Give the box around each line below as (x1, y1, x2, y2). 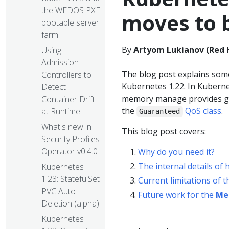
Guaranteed (139, 107, 180, 116)
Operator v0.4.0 (41, 146, 98, 157)
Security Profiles (41, 133, 100, 145)
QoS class (185, 105, 221, 117)
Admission (41, 57, 79, 68)
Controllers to (41, 69, 91, 81)
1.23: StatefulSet (41, 173, 100, 185)
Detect (41, 81, 66, 93)
